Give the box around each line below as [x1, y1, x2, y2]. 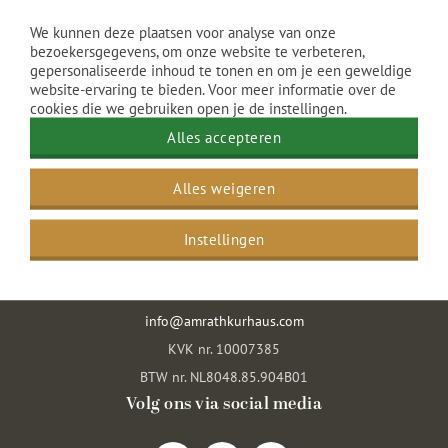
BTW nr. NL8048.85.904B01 [140, 368, 308, 385]
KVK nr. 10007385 [168, 340, 280, 357]
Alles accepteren [167, 127, 281, 147]
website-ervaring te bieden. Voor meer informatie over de [30, 79, 396, 99]
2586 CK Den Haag [166, 228, 282, 245]
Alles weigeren [173, 178, 275, 198]
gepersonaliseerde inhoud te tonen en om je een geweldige [30, 60, 412, 80]
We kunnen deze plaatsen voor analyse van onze [30, 22, 336, 42]
